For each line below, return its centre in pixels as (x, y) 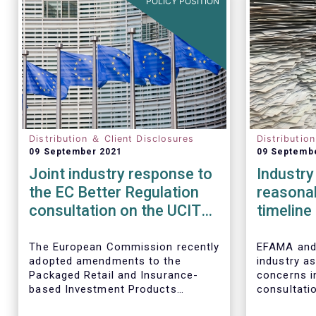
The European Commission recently (124, 247)
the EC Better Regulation (114, 192)
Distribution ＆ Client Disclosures (111, 139)
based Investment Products (103, 289)
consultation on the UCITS (120, 211)
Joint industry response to (121, 174)
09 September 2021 (76, 152)
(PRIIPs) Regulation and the (103, 303)
